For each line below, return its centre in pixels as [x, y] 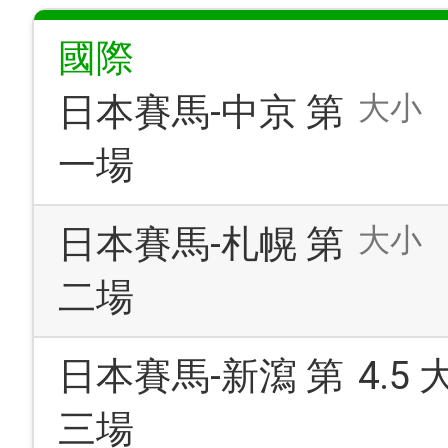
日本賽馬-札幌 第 [201, 244]
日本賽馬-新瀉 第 [201, 376]
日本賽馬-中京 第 [201, 112]
